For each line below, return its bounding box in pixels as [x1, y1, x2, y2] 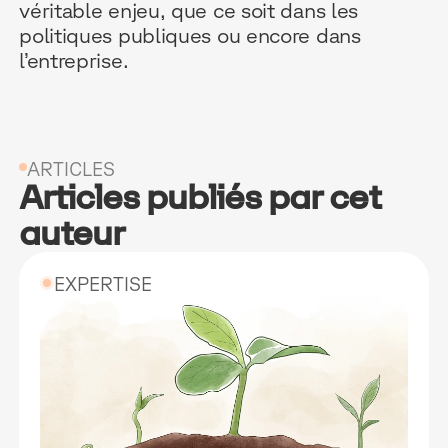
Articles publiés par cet [19, 178, 382, 218]
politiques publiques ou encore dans [19, 22, 361, 48]
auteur [19, 214, 125, 254]
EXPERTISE [54, 273, 153, 296]
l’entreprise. [19, 47, 129, 73]
